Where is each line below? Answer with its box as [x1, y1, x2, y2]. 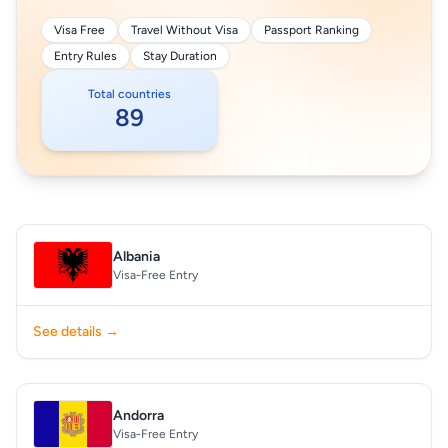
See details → [33, 323, 119, 340]
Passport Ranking [264, 23, 359, 37]
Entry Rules [54, 49, 117, 63]
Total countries [88, 87, 171, 101]
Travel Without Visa [131, 23, 238, 37]
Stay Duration [143, 49, 217, 63]
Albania [113, 248, 160, 265]
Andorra [113, 407, 164, 424]
